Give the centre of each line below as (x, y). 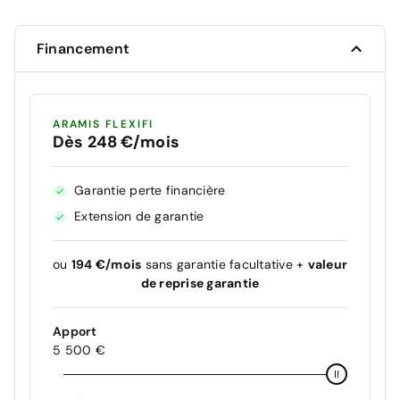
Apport (75, 332)
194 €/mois (106, 265)
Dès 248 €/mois (116, 142)
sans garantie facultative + (225, 265)
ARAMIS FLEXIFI (104, 125)
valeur (327, 265)
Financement (83, 49)
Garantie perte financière (150, 191)
